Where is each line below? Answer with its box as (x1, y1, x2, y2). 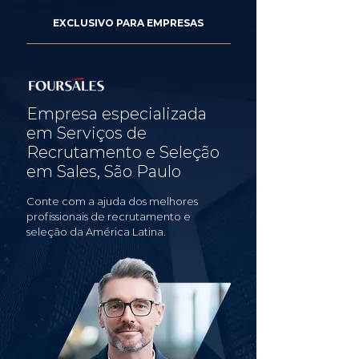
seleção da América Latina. (26, 225, 166, 238)
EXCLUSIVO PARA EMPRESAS (53, 17, 204, 29)
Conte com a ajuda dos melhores (26, 195, 198, 208)
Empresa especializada (26, 104, 207, 123)
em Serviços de (26, 123, 147, 143)
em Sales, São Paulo (26, 162, 181, 181)
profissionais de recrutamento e (26, 210, 191, 223)
